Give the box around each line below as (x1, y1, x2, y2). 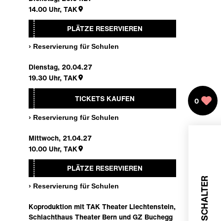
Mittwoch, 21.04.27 (29, 132, 92, 143)
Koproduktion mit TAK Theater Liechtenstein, (29, 201, 176, 212)
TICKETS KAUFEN (74, 93, 135, 104)
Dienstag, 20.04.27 (29, 61, 92, 72)
